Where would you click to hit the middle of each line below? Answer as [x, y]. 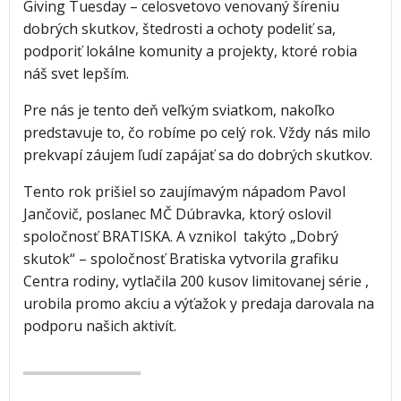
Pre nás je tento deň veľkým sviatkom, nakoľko [179, 111]
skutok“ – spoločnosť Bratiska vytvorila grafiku [181, 259]
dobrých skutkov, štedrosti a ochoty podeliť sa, [179, 29]
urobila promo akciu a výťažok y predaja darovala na [199, 304]
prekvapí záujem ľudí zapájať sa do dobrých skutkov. [198, 155]
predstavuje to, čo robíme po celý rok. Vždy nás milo [197, 133]
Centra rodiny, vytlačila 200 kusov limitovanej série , [196, 282]
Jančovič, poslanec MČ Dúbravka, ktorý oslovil [177, 214]
